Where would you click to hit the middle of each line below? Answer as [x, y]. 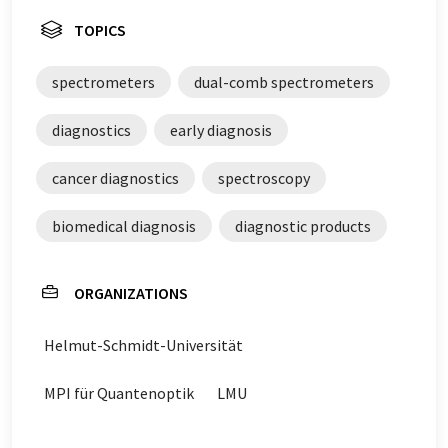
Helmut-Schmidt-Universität [143, 345]
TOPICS [100, 30]
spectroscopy [264, 178]
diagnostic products [303, 226]
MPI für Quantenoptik [119, 393]
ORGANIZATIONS [131, 293]
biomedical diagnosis [124, 226]
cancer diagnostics [115, 178]
